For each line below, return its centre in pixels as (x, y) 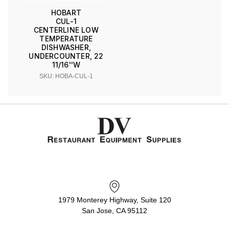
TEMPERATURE (66, 38)
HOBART (66, 12)
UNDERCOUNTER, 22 (66, 56)
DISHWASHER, (66, 47)
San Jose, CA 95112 (114, 210)
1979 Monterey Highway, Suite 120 (114, 200)
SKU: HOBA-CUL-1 (66, 76)
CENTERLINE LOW (66, 30)
